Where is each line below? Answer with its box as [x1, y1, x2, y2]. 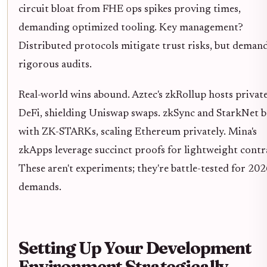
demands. [18, 182, 61, 193]
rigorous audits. [18, 59, 92, 70]
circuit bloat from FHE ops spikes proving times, [18, 4, 241, 15]
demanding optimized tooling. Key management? [18, 22, 243, 33]
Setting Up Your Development [18, 237, 252, 259]
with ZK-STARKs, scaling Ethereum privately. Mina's [18, 126, 257, 138]
